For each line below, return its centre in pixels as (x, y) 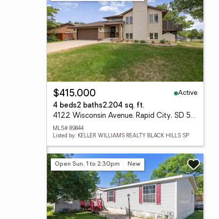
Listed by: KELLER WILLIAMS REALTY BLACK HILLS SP (121, 136)
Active (188, 93)
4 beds (65, 106)
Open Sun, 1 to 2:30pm (87, 164)
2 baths (90, 106)
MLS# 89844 (68, 129)
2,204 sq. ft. (123, 106)
